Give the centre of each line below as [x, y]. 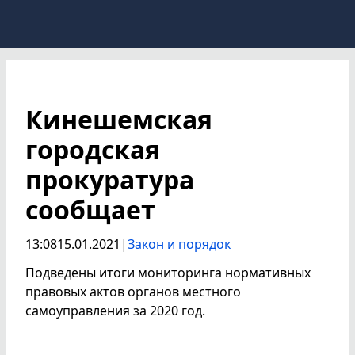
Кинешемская [119, 119]
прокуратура [110, 179]
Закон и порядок [179, 244]
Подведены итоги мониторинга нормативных [168, 273]
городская [93, 149]
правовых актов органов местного [133, 292]
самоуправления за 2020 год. [115, 311]
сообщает [90, 210]
